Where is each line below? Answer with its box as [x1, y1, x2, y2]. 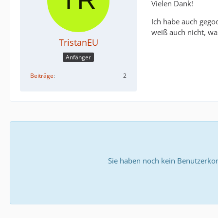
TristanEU [58, 36, 98, 49]
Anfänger [66, 53, 91, 61]
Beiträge [30, 71, 54, 80]
